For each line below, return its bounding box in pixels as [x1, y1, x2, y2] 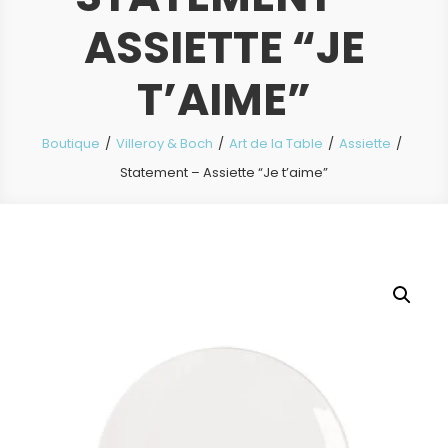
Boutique [41, 134, 100, 153]
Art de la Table [228, 134, 323, 153]
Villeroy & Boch [115, 134, 213, 153]
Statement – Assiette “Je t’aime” [120, 163, 328, 182]
